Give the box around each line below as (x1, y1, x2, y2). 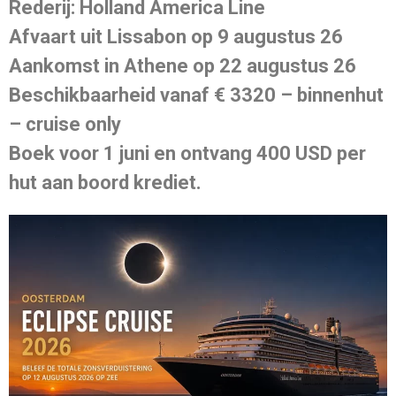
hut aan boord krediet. (9, 171, 202, 194)
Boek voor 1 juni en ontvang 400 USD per (9, 142, 366, 165)
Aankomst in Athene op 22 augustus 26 (9, 55, 356, 78)
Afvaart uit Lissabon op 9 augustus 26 (9, 26, 343, 49)
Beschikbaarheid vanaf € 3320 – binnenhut (9, 84, 384, 107)
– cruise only (9, 113, 121, 136)
